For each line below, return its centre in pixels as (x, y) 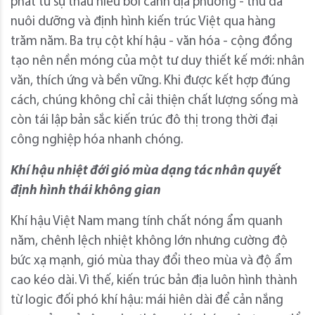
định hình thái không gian (86, 191)
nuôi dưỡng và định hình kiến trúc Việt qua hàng (143, 22)
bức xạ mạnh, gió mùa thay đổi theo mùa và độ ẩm (152, 261)
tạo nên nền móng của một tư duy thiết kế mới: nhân (157, 61)
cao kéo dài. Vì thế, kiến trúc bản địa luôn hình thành (154, 281)
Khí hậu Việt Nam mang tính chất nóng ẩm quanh (147, 221)
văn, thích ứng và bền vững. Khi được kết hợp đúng (150, 81)
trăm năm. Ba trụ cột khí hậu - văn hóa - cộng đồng (152, 41)
